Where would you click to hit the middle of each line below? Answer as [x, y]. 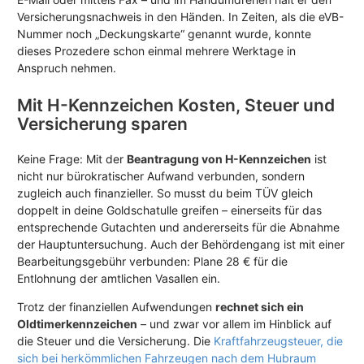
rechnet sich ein [260, 306]
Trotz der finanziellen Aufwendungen [116, 306]
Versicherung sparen [102, 123]
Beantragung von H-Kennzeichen [219, 158]
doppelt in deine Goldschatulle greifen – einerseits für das [169, 210]
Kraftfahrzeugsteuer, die [278, 340]
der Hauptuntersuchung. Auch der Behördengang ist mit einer [181, 244]
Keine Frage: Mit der [72, 158]
